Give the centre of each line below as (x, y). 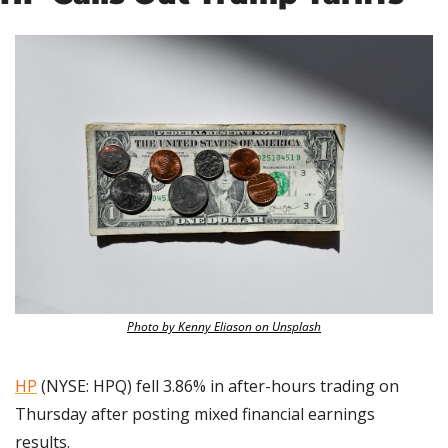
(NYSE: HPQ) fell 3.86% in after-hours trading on (218, 385)
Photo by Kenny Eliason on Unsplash (224, 326)
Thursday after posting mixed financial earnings (195, 413)
